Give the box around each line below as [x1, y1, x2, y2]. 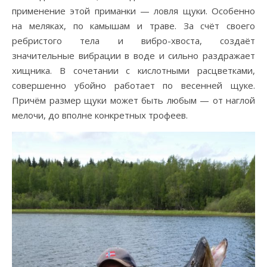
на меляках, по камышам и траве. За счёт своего [12, 19, 255, 32]
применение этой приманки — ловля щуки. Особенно [12, 4, 255, 17]
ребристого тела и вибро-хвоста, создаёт [12, 34, 255, 46]
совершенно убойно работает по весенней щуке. [12, 79, 255, 91]
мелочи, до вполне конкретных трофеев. [12, 108, 188, 121]
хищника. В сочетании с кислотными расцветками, [12, 64, 255, 76]
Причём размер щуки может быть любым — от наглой [12, 94, 255, 106]
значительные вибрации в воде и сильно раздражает [12, 49, 255, 61]
